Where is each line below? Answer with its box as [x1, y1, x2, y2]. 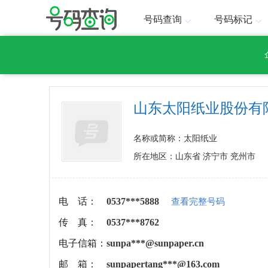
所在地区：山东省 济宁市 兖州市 [133, 152, 255, 161]
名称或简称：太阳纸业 [133, 134, 217, 143]
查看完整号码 [171, 197, 225, 206]
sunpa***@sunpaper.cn [106, 238, 204, 248]
